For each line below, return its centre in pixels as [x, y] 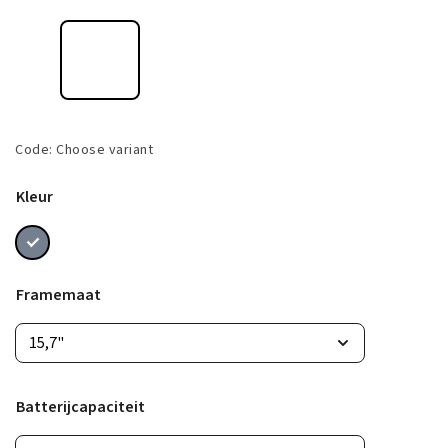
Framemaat [58, 294]
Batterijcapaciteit [80, 406]
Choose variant [104, 149]
